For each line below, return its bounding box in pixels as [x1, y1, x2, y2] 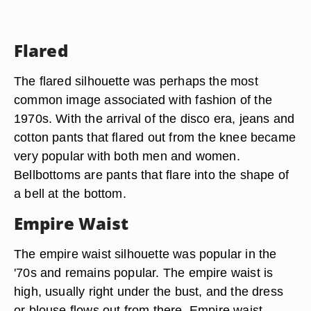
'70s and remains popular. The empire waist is [14, 265, 274, 280]
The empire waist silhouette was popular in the [14, 246, 277, 261]
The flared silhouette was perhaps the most [14, 74, 258, 88]
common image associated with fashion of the [14, 92, 272, 107]
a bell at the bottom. [14, 186, 126, 201]
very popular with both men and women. [14, 149, 240, 163]
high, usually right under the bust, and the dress [14, 284, 284, 299]
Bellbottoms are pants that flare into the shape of [14, 167, 289, 182]
